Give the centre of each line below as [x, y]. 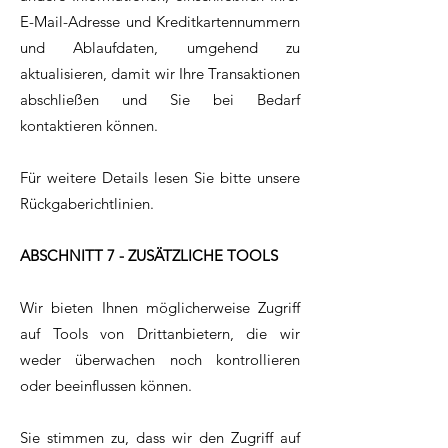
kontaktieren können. [89, 126]
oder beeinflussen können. [106, 386]
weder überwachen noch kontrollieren [160, 360]
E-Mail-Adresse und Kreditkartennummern [160, 22]
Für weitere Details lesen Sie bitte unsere [160, 178]
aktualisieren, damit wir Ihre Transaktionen [160, 74]
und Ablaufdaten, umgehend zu [160, 48]
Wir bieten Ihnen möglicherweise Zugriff [160, 308]
